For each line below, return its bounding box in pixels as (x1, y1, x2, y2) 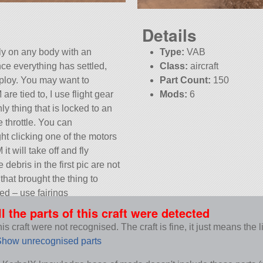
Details (142, 23, 197, 48)
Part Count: (160, 75, 211, 86)
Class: (160, 61, 188, 72)
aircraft (188, 61, 219, 72)
